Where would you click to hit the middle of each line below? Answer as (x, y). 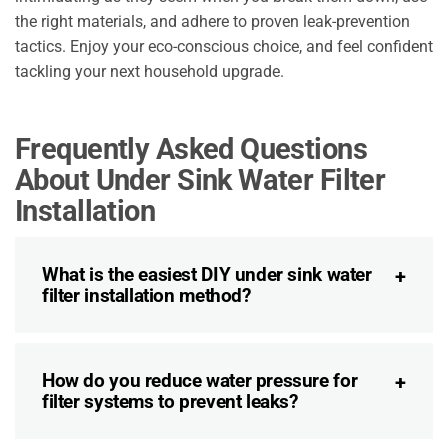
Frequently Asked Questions (191, 149)
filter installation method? (146, 296)
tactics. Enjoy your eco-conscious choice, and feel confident (224, 47)
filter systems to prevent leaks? (170, 402)
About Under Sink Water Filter (200, 180)
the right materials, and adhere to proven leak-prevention (212, 22)
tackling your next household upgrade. (149, 72)
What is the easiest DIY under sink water (207, 275)
